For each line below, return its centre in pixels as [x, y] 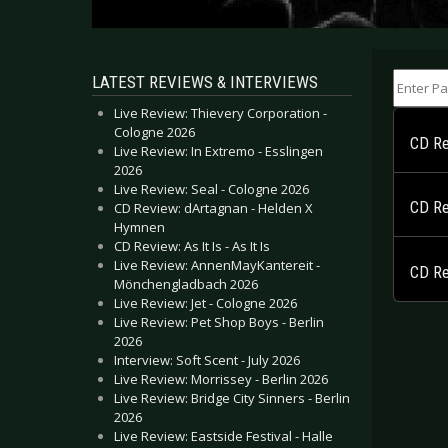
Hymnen [139, 227]
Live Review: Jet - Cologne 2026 [205, 303]
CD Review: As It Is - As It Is [192, 246]
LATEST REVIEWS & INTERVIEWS [205, 82]
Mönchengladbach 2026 [186, 284]
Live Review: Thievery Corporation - [220, 113]
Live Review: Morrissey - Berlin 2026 [221, 379]
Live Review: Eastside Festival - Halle [223, 436]
